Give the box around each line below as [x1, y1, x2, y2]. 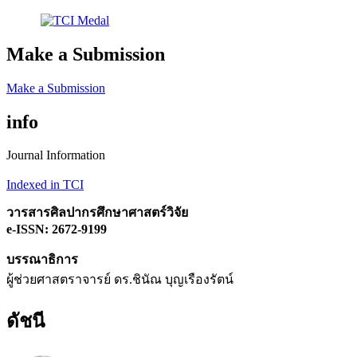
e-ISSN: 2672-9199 [6, 222, 107, 237]
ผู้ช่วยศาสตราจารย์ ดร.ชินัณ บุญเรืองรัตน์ [6, 273, 233, 287]
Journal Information [6, 148, 105, 163]
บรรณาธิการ [6, 253, 78, 267]
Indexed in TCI [6, 178, 84, 192]
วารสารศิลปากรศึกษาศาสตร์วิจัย [6, 206, 188, 220]
